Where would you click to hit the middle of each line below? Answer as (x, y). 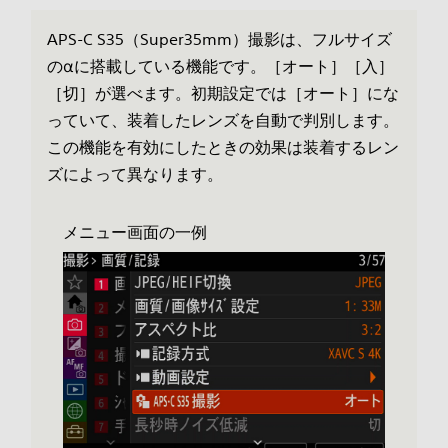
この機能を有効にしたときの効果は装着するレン (222, 147)
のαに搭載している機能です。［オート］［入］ (220, 66)
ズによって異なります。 (134, 174)
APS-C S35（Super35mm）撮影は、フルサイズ (219, 39)
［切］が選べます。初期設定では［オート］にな (222, 93)
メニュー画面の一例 (134, 232)
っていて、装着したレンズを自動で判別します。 (222, 120)
